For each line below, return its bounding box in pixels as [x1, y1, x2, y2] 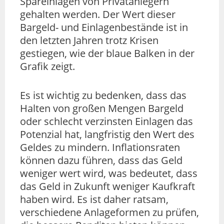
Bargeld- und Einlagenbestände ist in [20, 20, 188, 34]
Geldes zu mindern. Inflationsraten [20, 140, 180, 154]
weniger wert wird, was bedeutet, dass [20, 166, 197, 180]
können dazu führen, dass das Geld [20, 153, 182, 167]
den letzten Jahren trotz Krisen [20, 33, 158, 47]
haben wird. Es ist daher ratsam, [20, 192, 168, 206]
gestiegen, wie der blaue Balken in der [20, 46, 194, 60]
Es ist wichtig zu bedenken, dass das [20, 88, 186, 102]
